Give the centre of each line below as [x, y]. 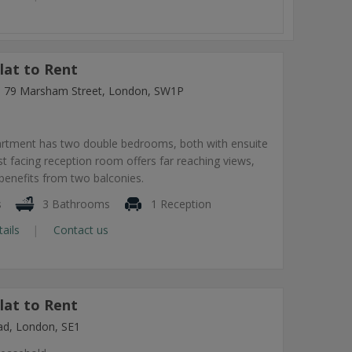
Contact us [79, 229]
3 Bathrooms [75, 203]
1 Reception [180, 203]
